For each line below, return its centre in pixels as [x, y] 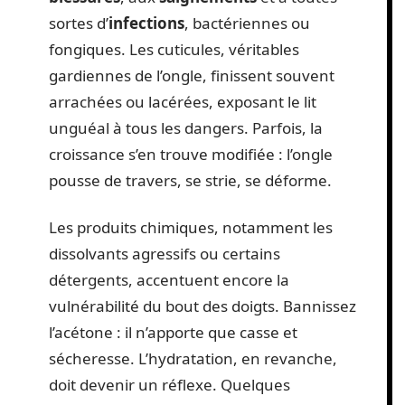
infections [146, 23]
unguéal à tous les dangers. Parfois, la [186, 128]
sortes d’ [79, 23]
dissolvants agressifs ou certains [165, 253]
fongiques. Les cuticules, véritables [174, 49]
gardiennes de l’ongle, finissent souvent [192, 75]
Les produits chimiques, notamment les [191, 227]
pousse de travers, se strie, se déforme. [190, 180]
